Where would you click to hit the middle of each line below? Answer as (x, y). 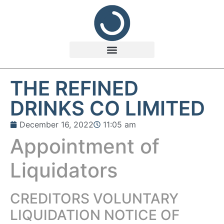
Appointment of (85, 146)
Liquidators (64, 170)
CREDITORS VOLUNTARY (94, 198)
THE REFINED (74, 88)
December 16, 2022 (56, 124)
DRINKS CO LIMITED (107, 108)
